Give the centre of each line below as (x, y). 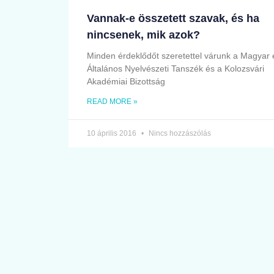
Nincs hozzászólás (179, 134)
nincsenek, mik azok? (143, 35)
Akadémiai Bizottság (126, 82)
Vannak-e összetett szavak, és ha (173, 19)
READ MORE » (112, 102)
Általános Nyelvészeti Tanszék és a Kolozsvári (176, 69)
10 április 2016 (113, 134)
